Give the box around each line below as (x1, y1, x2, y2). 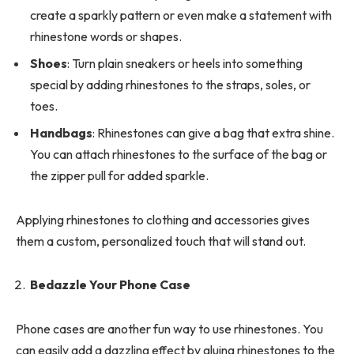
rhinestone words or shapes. (30, 28, 182, 44)
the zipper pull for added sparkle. (30, 167, 209, 183)
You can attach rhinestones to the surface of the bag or (30, 145, 327, 162)
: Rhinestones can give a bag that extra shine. (92, 124, 334, 141)
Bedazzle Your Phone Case (30, 277, 190, 293)
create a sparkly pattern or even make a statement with (30, 6, 332, 23)
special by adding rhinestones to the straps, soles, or (30, 76, 311, 92)
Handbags (30, 124, 92, 141)
